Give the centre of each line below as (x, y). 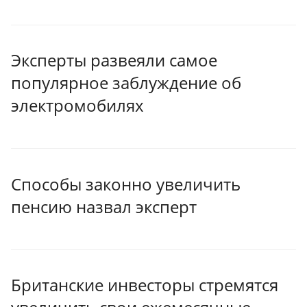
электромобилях (77, 106)
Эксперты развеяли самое (114, 60)
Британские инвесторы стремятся (145, 285)
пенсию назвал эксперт (104, 206)
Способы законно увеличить (126, 184)
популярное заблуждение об (126, 83)
